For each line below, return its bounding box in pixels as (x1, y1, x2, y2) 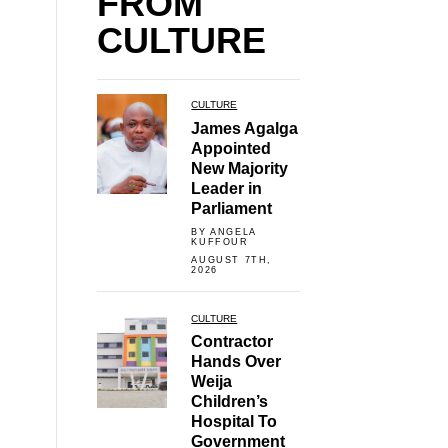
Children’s (191, 392, 269, 410)
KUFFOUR (191, 236, 249, 247)
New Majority (191, 159, 289, 177)
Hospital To (191, 412, 278, 430)
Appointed (191, 139, 272, 157)
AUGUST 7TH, (191, 254, 272, 265)
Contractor (191, 332, 274, 350)
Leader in (191, 179, 263, 197)
